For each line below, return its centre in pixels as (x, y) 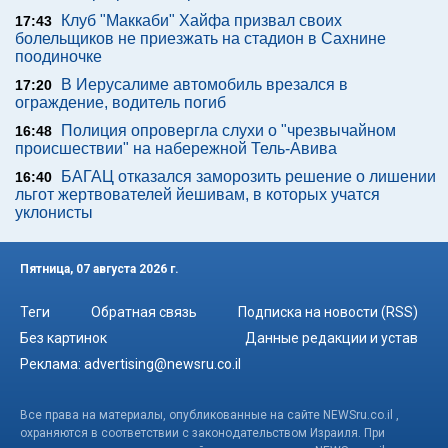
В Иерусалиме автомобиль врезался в (204, 85)
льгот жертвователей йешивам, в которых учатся (197, 195)
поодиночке (58, 57)
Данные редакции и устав (331, 337)
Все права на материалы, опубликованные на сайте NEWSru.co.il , (209, 414)
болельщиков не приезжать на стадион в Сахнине (200, 39)
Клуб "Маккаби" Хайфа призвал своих (201, 21)
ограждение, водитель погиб (120, 103)
